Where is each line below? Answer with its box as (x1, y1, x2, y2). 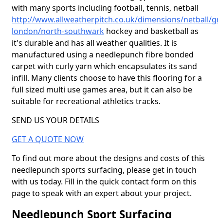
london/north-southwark (12, 26, 104, 36)
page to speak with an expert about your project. (12, 188, 192, 199)
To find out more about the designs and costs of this (12, 153, 205, 163)
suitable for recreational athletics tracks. (12, 96, 161, 107)
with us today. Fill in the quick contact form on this (12, 176, 197, 187)
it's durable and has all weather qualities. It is (12, 37, 177, 48)
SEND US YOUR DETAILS (12, 115, 99, 126)
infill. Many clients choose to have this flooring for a (12, 73, 202, 83)
